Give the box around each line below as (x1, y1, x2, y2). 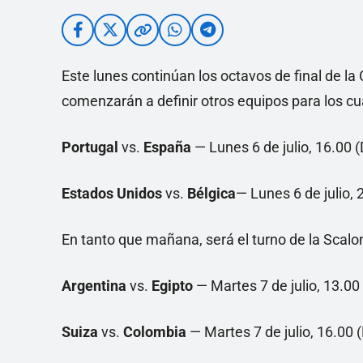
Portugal (62, 139, 122, 156)
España (143, 139, 191, 156)
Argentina (62, 277, 126, 295)
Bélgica (187, 185, 236, 203)
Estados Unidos (62, 185, 162, 203)
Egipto (152, 277, 193, 295)
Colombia (123, 323, 186, 341)
